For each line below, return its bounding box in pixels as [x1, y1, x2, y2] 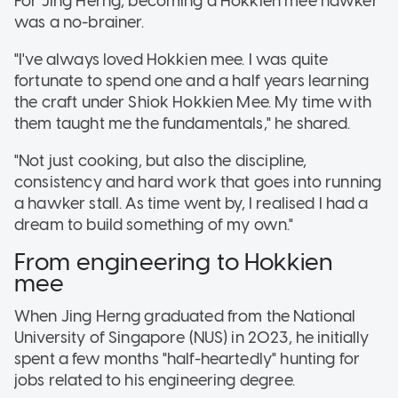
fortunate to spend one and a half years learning [14, 70, 370, 91]
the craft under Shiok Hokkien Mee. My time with [14, 92, 372, 112]
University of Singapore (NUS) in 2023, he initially [14, 328, 370, 348]
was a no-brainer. [14, 12, 145, 32]
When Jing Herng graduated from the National [14, 306, 356, 327]
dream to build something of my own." [14, 214, 298, 235]
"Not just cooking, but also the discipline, [14, 150, 307, 171]
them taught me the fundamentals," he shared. [14, 113, 354, 133]
